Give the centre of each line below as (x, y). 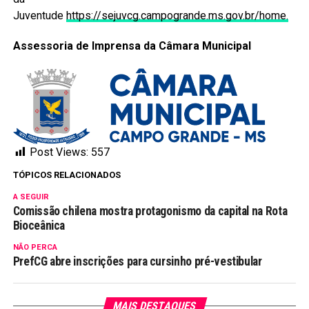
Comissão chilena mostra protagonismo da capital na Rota (150, 211)
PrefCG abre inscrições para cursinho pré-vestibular (137, 261)
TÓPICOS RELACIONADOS (67, 175)
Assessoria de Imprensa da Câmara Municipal (132, 46)
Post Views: (59, 152)
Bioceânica (40, 225)
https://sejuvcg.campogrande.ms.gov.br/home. (177, 15)
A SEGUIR (31, 197)
